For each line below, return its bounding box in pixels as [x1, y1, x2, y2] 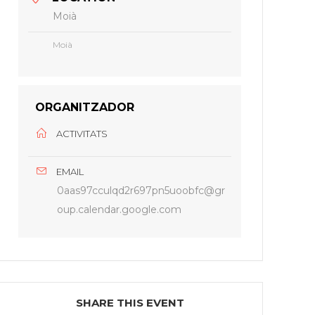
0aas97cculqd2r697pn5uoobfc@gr [57, 184, 226, 197]
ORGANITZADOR [35, 101, 135, 114]
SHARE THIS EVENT [75, 296, 184, 309]
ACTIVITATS [56, 128, 108, 139]
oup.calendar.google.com [57, 203, 182, 216]
